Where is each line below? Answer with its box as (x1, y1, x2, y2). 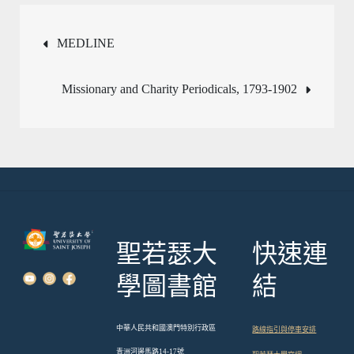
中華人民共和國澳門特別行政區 (115, 323, 216, 332)
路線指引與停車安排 (252, 324, 317, 334)
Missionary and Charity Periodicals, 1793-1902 (62, 81, 297, 96)
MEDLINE (57, 36, 115, 50)
